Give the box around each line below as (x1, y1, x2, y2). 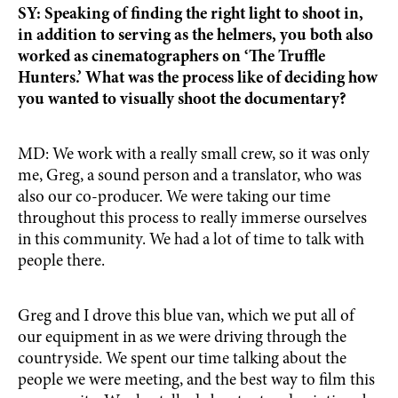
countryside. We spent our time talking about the (18, 351, 346, 368)
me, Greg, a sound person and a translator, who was (18, 168, 362, 185)
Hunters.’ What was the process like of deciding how (18, 70, 378, 87)
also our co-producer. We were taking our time (18, 189, 330, 206)
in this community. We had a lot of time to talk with (18, 232, 364, 249)
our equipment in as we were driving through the (18, 330, 346, 346)
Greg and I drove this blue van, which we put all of (18, 308, 354, 325)
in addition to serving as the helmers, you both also (18, 28, 373, 44)
